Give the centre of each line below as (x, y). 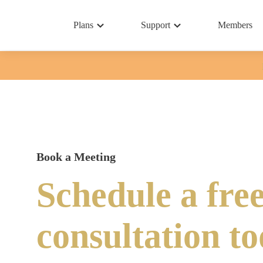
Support (156, 25)
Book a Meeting (76, 157)
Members (235, 25)
